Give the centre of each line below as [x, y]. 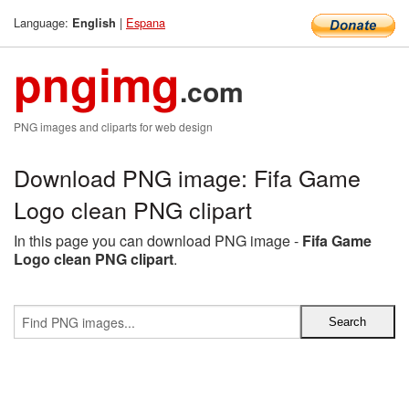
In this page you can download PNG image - [158, 241]
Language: [43, 22]
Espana [146, 22]
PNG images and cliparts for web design [113, 126]
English [94, 23]
